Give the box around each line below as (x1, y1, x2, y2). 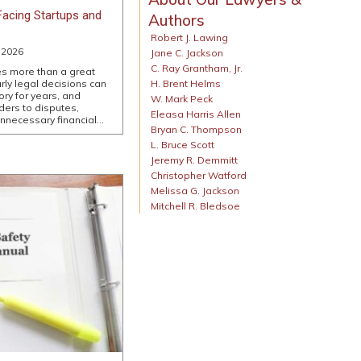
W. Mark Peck (151, 92, 213, 105)
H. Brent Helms (151, 77, 221, 89)
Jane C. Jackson (151, 46, 223, 59)
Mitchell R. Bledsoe (151, 199, 240, 212)
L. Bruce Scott (151, 138, 214, 151)
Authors (148, 10, 205, 30)
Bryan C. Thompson (151, 122, 242, 135)
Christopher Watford (151, 168, 247, 181)
